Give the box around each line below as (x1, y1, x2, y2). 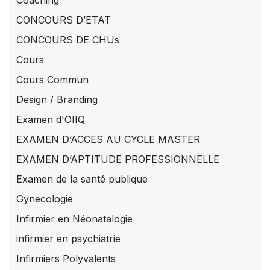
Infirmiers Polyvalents (16, 253, 116, 265)
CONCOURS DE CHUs (16, 34, 119, 46)
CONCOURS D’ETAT (16, 14, 111, 27)
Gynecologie (16, 193, 73, 206)
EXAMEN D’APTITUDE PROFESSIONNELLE (16, 153, 219, 166)
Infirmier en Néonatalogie (16, 213, 133, 225)
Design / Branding (16, 93, 98, 106)
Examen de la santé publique (16, 173, 148, 186)
